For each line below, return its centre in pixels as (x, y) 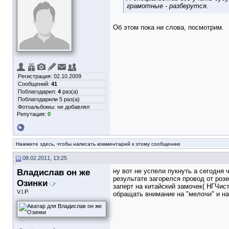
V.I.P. (23, 192)
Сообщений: (35, 84)
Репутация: (32, 114)
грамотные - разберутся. (168, 6)
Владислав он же (53, 172)
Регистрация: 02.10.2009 (50, 76)
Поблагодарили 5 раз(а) (49, 99)
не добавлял (73, 107)
